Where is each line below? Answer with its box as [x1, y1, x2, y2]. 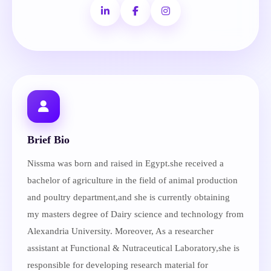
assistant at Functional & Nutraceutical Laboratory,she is [27, 243, 240, 253]
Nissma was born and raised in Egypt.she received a [27, 158, 224, 168]
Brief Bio [27, 134, 70, 146]
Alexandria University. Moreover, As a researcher [27, 226, 214, 236]
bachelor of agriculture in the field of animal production [27, 175, 238, 185]
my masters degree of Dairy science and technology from [27, 209, 244, 219]
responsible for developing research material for [27, 260, 208, 270]
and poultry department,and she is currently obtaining [27, 192, 230, 202]
